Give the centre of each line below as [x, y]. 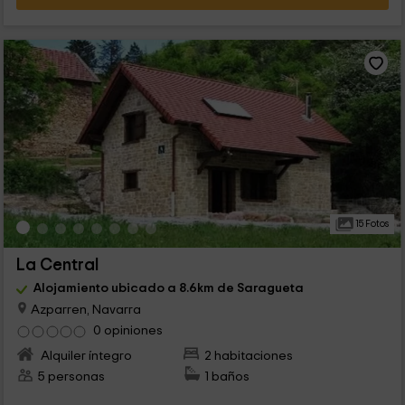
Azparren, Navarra [84, 309]
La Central [57, 265]
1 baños [227, 376]
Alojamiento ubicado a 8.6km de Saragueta [168, 287]
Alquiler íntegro [85, 355]
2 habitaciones [249, 355]
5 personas [71, 376]
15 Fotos [371, 223]
